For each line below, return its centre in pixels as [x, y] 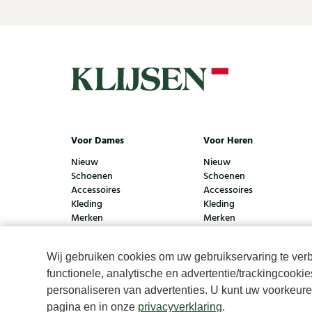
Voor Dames [97, 141]
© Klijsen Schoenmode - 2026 [135, 289]
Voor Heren [228, 141]
